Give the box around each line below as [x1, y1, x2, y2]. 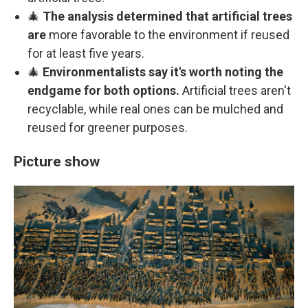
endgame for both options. [27, 83, 179, 98]
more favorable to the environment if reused [49, 27, 289, 42]
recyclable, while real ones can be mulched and [27, 102, 283, 116]
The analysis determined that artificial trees [43, 9, 292, 23]
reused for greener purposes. [27, 120, 188, 135]
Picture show [14, 153, 100, 170]
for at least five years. [27, 46, 144, 60]
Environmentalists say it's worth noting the [43, 65, 283, 79]
